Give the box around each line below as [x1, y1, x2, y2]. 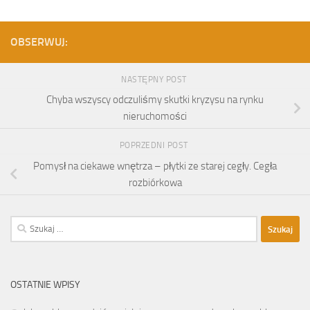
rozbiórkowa [128, 176, 182, 190]
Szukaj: [10, 217, 39, 230]
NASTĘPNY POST [121, 74, 189, 84]
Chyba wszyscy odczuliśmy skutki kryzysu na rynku [46, 93, 264, 107]
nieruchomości [123, 110, 187, 123]
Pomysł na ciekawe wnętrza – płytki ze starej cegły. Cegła [33, 160, 277, 173]
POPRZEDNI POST [119, 140, 191, 151]
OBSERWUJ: [10, 35, 68, 48]
